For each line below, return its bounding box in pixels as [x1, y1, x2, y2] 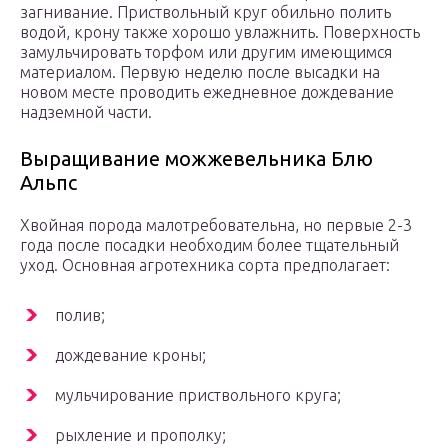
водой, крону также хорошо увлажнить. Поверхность [20, 23, 420, 42]
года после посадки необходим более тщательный [20, 236, 399, 255]
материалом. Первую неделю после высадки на [20, 63, 380, 82]
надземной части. [20, 103, 152, 122]
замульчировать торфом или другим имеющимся [20, 43, 392, 62]
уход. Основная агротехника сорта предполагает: [20, 256, 390, 275]
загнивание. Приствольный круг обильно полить [20, 3, 391, 22]
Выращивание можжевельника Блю [20, 147, 373, 171]
